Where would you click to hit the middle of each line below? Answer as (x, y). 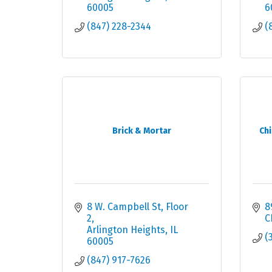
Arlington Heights (126, 230)
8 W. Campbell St (124, 207)
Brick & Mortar (141, 131)
